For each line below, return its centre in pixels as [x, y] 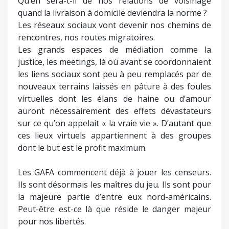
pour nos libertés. [52, 221]
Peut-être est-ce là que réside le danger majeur [114, 209]
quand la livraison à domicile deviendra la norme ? [112, 13]
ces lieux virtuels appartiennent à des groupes [114, 135]
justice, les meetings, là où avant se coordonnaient [114, 62]
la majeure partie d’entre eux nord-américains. [114, 197]
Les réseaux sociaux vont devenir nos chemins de [114, 25]
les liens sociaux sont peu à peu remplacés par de [114, 74]
